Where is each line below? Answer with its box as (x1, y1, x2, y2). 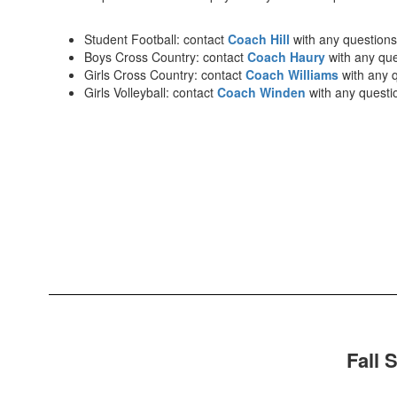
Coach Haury (247, 48, 325, 66)
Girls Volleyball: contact (84, 83, 217, 102)
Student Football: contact (84, 30, 228, 49)
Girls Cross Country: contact (84, 66, 245, 84)
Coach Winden (217, 83, 309, 102)
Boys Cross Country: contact (84, 48, 247, 66)
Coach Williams (245, 66, 339, 84)
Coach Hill (228, 30, 293, 49)
